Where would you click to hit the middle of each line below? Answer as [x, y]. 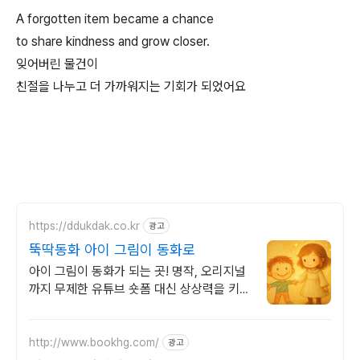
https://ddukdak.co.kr [84, 225]
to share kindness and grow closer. [113, 41]
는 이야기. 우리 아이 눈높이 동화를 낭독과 [136, 307]
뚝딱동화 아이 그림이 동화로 [112, 250]
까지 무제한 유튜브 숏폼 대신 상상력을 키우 [140, 289]
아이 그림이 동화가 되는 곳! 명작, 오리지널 [137, 271]
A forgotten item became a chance [115, 19]
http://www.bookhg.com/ [94, 342]
